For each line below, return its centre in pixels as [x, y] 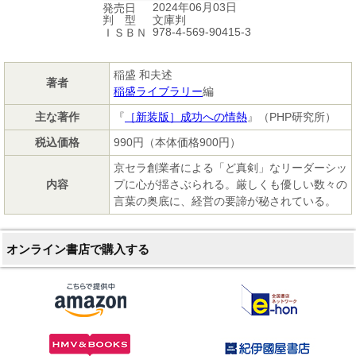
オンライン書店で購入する [78, 249]
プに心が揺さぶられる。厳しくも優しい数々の [230, 184]
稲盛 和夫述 [143, 74]
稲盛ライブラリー [158, 91]
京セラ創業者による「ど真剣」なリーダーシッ [230, 167]
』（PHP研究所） [292, 116]
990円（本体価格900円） [177, 142]
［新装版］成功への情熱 [186, 116]
